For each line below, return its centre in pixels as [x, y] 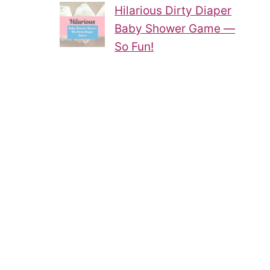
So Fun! [134, 46]
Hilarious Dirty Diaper [173, 10]
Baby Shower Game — [175, 28]
